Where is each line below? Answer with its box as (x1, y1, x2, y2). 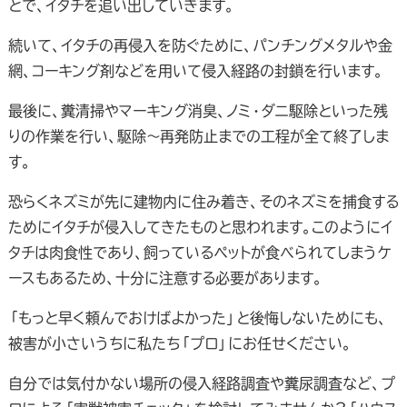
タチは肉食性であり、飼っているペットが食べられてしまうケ (7, 244, 391, 260)
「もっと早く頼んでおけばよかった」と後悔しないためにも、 (7, 310, 387, 325)
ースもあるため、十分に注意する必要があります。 (7, 270, 323, 285)
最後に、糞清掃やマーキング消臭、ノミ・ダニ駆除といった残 (7, 103, 388, 118)
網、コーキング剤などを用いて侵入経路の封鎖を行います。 (7, 63, 383, 78)
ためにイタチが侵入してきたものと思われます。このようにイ (7, 219, 392, 234)
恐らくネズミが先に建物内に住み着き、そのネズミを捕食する (7, 194, 399, 209)
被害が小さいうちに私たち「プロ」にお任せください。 (7, 335, 352, 351)
